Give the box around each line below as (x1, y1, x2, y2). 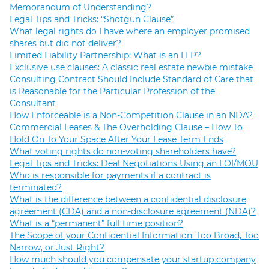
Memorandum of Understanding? (10, 2, 151, 13)
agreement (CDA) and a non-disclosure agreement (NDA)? (10, 206, 256, 217)
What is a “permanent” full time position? (10, 218, 183, 229)
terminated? (10, 182, 62, 193)
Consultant (10, 98, 56, 109)
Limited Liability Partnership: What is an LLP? (10, 50, 201, 61)
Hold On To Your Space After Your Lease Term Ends (10, 134, 223, 145)
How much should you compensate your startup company (10, 254, 256, 265)
